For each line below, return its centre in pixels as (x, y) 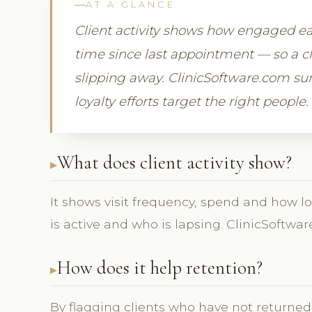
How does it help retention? (160, 268)
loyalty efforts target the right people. (192, 102)
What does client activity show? (174, 163)
